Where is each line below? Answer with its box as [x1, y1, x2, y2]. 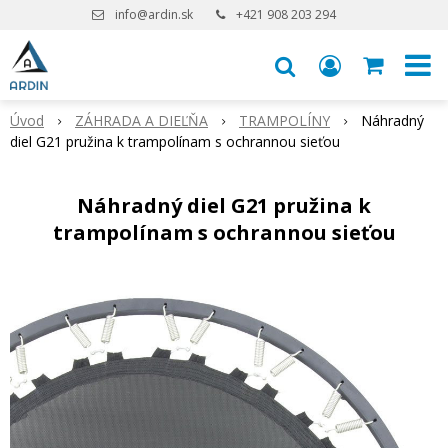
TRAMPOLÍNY [239, 111, 330, 130]
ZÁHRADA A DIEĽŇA [75, 111, 208, 130]
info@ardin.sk [115, 6, 193, 23]
